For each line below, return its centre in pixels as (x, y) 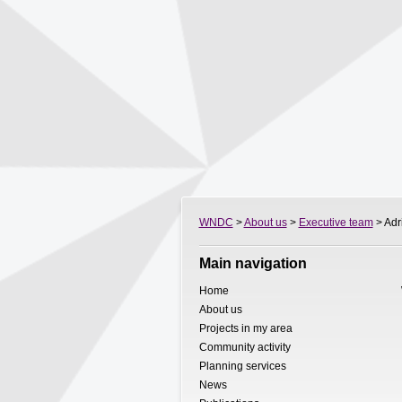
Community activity (245, 347)
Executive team (336, 223)
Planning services (242, 366)
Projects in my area (245, 328)
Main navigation (253, 263)
